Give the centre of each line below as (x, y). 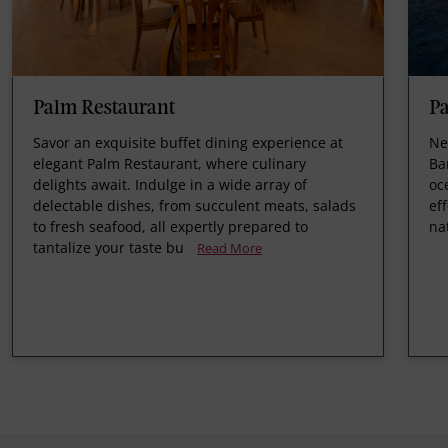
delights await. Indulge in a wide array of (170, 184)
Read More (229, 247)
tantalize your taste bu (108, 247)
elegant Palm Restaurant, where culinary (169, 163)
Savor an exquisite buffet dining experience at (188, 142)
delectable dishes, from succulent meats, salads (194, 205)
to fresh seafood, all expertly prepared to (170, 226)
